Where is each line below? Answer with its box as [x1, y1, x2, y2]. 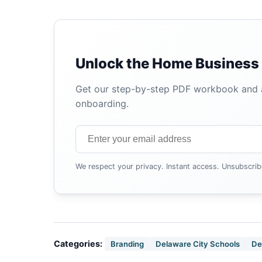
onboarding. [75, 98, 129, 109]
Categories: [54, 239, 102, 249]
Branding [111, 239, 144, 249]
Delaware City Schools [156, 239, 240, 249]
